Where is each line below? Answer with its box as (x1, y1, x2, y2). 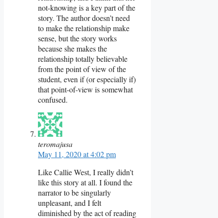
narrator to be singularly (38, 187, 111, 198)
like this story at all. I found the (38, 177, 132, 187)
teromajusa (38, 138, 73, 149)
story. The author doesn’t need (38, 12, 130, 23)
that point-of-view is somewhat (38, 84, 133, 94)
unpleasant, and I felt (38, 197, 101, 208)
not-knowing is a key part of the (38, 2, 135, 13)
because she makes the (38, 43, 107, 54)
